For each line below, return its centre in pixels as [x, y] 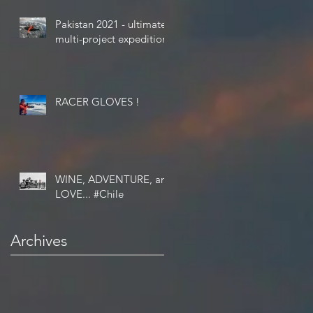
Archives [39, 240]
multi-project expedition [111, 38]
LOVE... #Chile [109, 194]
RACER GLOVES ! [97, 101]
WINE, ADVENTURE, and [114, 179]
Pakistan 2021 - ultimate [111, 24]
